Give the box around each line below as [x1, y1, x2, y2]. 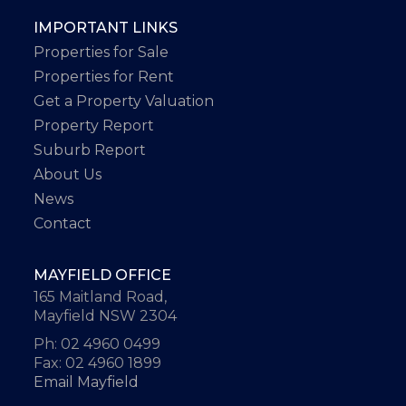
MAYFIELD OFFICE [34, 266, 172, 285]
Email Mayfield [34, 372, 140, 391]
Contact [34, 215, 92, 233]
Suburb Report [34, 141, 147, 159]
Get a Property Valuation [34, 92, 215, 111]
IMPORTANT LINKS [34, 19, 179, 37]
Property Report [34, 117, 155, 135]
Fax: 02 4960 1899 [34, 353, 162, 372]
